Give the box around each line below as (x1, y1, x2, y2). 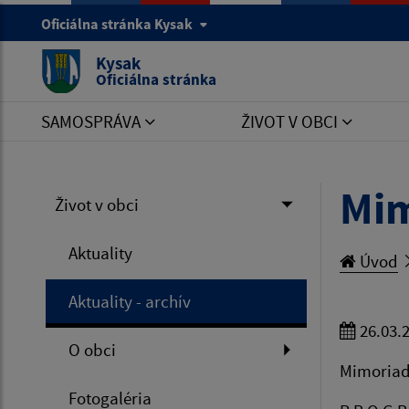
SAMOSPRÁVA (41, 110, 144, 132)
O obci (68, 339, 116, 361)
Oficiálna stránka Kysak (41, 15, 195, 33)
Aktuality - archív (68, 290, 191, 312)
